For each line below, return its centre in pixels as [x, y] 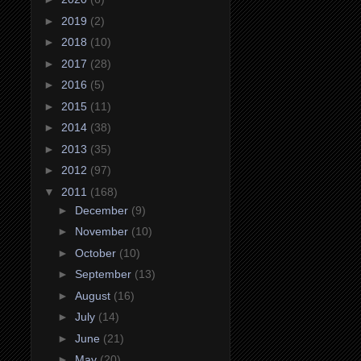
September [104, 274]
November [103, 232]
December [103, 210]
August [94, 295]
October [97, 253]
